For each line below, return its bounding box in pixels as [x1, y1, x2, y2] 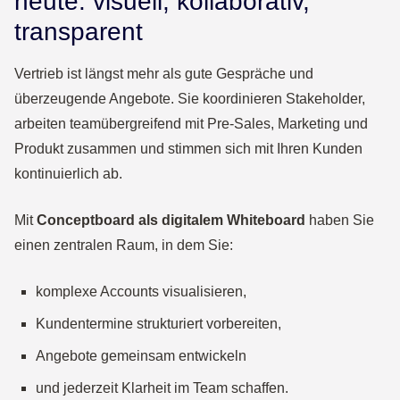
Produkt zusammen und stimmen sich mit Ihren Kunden [14, 141, 362, 157]
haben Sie [305, 212, 374, 229]
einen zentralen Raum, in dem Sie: [14, 237, 233, 254]
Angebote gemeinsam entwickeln [36, 348, 246, 364]
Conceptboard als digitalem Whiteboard [37, 212, 305, 229]
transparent [14, 18, 143, 46]
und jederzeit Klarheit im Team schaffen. [36, 380, 288, 396]
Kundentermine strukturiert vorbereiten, [36, 316, 281, 332]
